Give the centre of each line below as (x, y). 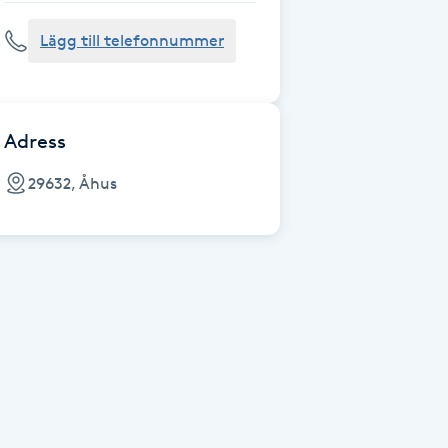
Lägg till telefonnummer (132, 40)
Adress (35, 141)
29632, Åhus (72, 183)
